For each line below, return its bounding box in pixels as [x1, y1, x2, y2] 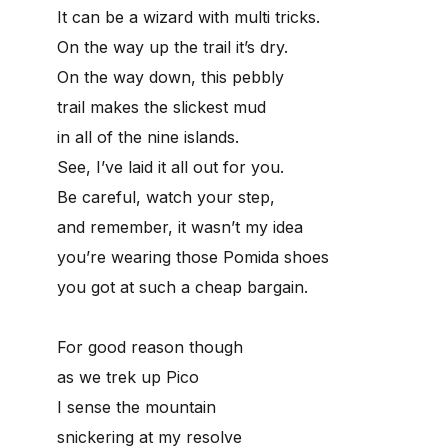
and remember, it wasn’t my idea [57, 216, 303, 237]
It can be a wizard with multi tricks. [57, 6, 320, 27]
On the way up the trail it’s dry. [57, 36, 288, 57]
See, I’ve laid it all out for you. [57, 156, 284, 177]
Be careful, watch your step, [57, 186, 275, 207]
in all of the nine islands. [57, 126, 239, 147]
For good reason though [57, 336, 243, 357]
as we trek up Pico [57, 366, 199, 387]
